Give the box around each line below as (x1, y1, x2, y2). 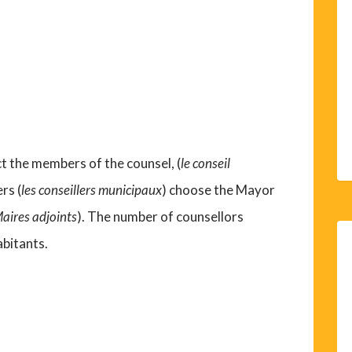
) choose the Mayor (162, 181, 276, 199)
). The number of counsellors (77, 208, 244, 225)
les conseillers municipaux (21, 181, 163, 199)
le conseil (181, 155, 231, 172)
